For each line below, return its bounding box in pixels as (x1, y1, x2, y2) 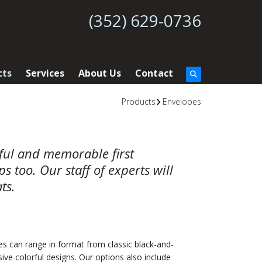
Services (25, 67, 64, 80)
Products (121, 96, 156, 107)
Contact (135, 67, 173, 80)
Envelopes (162, 96, 201, 107)
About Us (78, 67, 121, 80)
